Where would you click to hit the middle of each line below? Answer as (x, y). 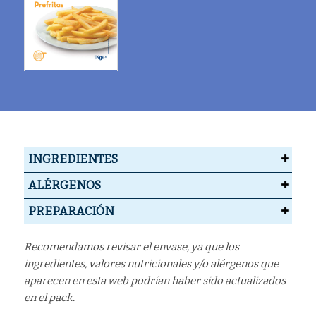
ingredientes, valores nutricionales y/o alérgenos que (151, 264)
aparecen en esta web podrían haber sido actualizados (154, 281)
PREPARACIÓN (71, 212)
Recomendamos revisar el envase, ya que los (131, 247)
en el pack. (49, 298)
